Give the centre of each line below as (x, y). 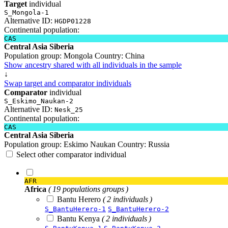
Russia (158, 144)
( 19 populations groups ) (88, 189)
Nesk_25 (69, 109)
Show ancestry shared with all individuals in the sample (93, 65)
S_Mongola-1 (26, 12)
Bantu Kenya (79, 218)
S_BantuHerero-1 (75, 209)
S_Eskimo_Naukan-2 (39, 101)
